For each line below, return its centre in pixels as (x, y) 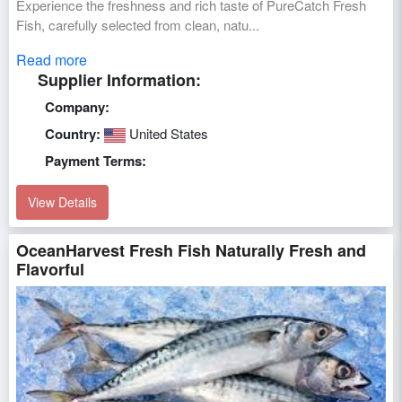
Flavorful (50, 269)
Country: (73, 133)
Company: (77, 106)
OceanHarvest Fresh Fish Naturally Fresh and (191, 250)
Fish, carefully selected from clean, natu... (138, 24)
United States (167, 133)
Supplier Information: (119, 79)
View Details (62, 201)
